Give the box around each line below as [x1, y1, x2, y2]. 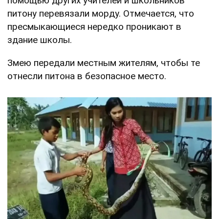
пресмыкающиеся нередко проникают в [7, 21, 181, 32]
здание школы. [7, 34, 72, 45]
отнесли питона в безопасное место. [7, 70, 166, 82]
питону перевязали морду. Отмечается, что [7, 7, 194, 19]
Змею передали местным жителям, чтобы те [7, 57, 200, 68]
